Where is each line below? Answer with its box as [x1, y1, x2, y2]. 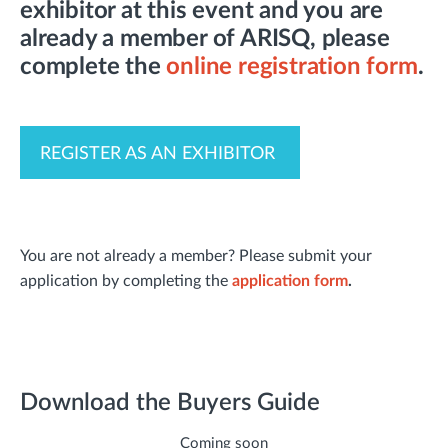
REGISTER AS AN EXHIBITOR [40, 144, 280, 163]
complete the [20, 54, 167, 79]
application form [232, 272, 348, 289]
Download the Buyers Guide [20, 390, 320, 415]
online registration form [166, 54, 418, 79]
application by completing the [20, 272, 232, 289]
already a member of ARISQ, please [20, 26, 390, 51]
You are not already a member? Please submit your [20, 247, 372, 264]
